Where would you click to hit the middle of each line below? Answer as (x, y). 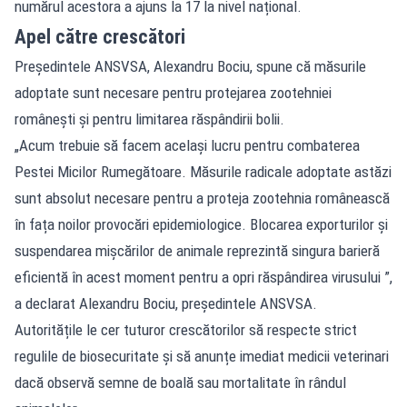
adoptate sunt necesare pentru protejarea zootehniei (173, 92)
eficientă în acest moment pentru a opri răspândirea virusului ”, (203, 277)
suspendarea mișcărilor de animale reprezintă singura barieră (197, 250)
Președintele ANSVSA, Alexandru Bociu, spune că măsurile (190, 66)
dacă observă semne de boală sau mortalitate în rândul (180, 382)
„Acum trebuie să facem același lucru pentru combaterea (187, 145)
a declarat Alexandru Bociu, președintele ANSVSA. (166, 303)
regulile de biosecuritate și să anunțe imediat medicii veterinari (202, 356)
